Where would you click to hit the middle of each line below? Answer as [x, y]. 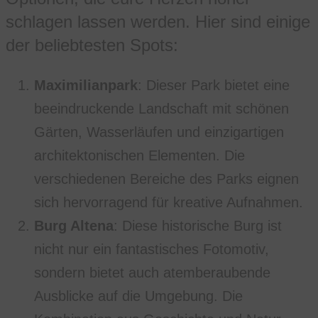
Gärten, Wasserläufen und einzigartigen [159, 132]
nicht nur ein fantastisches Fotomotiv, [152, 249]
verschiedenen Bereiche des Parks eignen [166, 179]
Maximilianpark [86, 85]
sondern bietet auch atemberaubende [152, 272]
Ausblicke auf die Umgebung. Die [138, 296]
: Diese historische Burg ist [198, 225]
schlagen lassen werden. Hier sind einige [158, 21]
